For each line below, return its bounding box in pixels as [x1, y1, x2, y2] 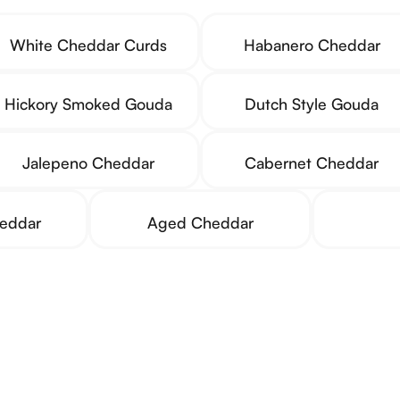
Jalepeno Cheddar [22, 153, 154, 173]
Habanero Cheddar [243, 34, 380, 54]
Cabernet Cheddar [245, 153, 379, 173]
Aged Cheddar [146, 212, 254, 232]
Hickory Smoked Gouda [4, 94, 172, 114]
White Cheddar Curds [10, 34, 167, 54]
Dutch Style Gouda [245, 94, 379, 114]
